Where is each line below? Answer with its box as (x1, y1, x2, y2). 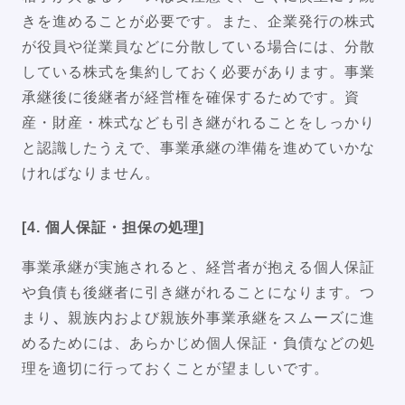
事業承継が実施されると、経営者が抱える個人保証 (22, 259, 375, 275)
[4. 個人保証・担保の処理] (22, 219, 204, 235)
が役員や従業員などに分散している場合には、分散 (22, 38, 375, 54)
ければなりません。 (22, 165, 160, 181)
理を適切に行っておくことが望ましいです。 (22, 360, 329, 376)
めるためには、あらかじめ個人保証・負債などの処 (22, 334, 375, 351)
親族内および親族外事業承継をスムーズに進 (68, 309, 375, 325)
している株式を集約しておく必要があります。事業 (22, 63, 375, 80)
